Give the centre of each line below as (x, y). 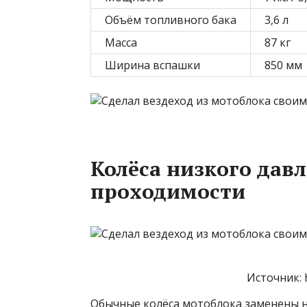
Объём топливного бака (171, 20)
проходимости (168, 191)
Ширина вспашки (152, 65)
